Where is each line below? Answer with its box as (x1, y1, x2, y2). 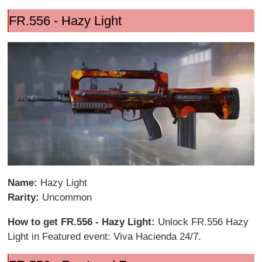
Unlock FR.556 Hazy (158, 216, 249, 227)
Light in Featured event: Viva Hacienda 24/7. (8, 230, 202, 242)
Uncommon (42, 191, 92, 203)
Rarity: (8, 191, 43, 203)
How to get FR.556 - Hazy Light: (8, 216, 158, 227)
